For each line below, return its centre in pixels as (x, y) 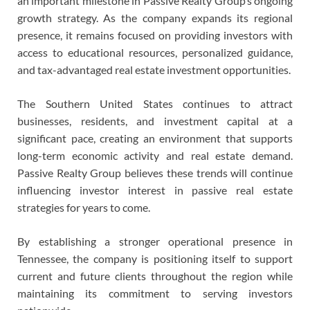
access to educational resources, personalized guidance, (155, 52)
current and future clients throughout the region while (155, 275)
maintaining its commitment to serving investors (155, 293)
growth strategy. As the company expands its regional (155, 17)
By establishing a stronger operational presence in (155, 241)
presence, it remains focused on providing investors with (155, 35)
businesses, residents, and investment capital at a (155, 120)
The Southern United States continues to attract (155, 103)
